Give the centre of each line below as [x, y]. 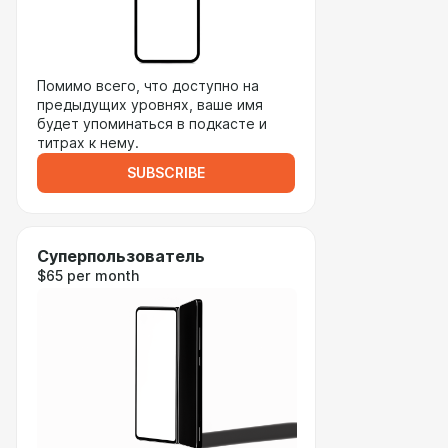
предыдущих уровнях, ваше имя [150, 105]
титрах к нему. [88, 143]
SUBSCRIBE [166, 173]
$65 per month [88, 276]
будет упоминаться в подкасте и [152, 124]
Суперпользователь [121, 256]
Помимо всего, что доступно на [148, 86]
